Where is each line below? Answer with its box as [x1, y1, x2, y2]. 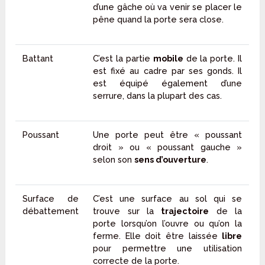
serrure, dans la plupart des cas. [93, 91, 222, 101]
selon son [93, 154, 135, 165]
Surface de [22, 193, 79, 204]
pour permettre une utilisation [93, 243, 243, 254]
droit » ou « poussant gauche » [93, 142, 243, 153]
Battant [22, 53, 54, 64]
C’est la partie [93, 53, 153, 64]
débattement [22, 206, 79, 216]
